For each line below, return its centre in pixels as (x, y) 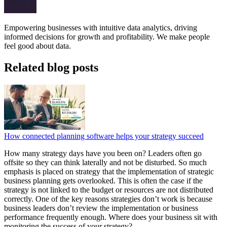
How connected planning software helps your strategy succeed (104, 136)
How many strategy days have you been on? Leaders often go (103, 153)
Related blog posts (51, 68)
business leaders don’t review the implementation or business (101, 208)
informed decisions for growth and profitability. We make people (107, 37)
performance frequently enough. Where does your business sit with (111, 217)
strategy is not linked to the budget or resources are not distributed (109, 190)
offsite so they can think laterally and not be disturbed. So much (105, 162)
